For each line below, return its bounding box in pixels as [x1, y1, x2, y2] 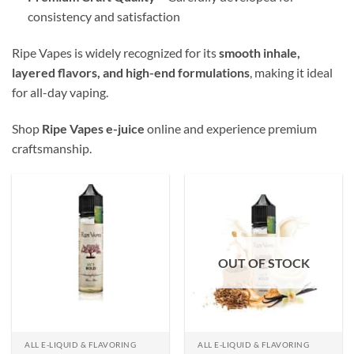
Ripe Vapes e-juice [42, 120, 145, 136]
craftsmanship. [12, 140, 92, 156]
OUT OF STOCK [217, 255, 310, 271]
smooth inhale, [219, 44, 300, 60]
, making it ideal [250, 64, 333, 80]
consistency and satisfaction [28, 8, 180, 24]
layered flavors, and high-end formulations [12, 64, 250, 80]
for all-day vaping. [12, 84, 108, 100]
